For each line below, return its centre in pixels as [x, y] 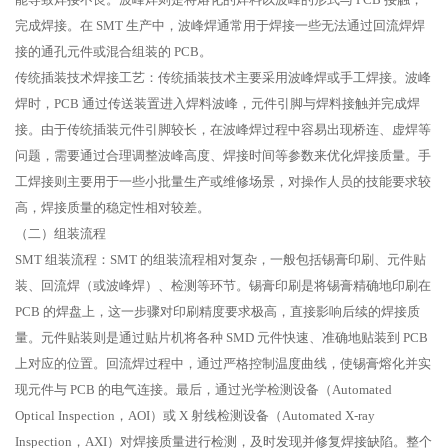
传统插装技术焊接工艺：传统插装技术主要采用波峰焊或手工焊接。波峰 [223, 78]
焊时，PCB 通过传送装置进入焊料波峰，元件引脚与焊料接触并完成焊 [217, 104]
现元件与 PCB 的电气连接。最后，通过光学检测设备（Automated [203, 390]
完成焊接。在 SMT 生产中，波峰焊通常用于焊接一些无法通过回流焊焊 [220, 26]
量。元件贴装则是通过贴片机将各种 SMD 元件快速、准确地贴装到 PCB [221, 338]
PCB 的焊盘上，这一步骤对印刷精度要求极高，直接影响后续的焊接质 [217, 312]
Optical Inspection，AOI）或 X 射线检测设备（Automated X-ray [195, 416]
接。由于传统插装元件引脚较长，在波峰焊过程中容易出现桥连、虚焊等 [223, 130]
